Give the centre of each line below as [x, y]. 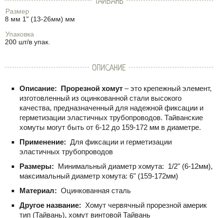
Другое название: [51, 205]
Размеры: [38, 166]
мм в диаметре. [174, 127]
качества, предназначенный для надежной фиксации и [111, 108]
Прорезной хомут [92, 88]
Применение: [44, 142]
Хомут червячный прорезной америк [146, 205]
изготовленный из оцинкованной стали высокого [100, 98]
